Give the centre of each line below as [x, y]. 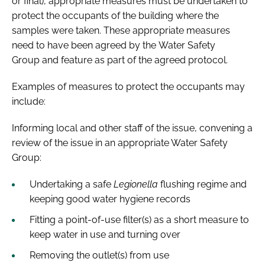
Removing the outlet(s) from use [99, 255]
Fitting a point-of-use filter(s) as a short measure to [139, 219]
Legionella [136, 184]
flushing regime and [202, 184]
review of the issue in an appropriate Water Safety [120, 143]
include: [29, 101]
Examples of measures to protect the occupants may [128, 86]
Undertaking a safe [72, 184]
